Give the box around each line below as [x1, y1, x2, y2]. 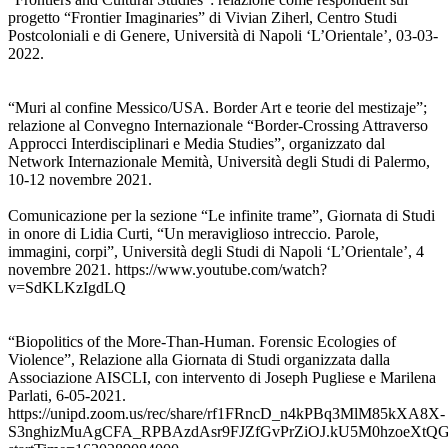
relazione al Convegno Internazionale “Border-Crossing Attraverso [8, 117, 428, 135]
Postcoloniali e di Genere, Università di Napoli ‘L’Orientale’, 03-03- [8, 27, 438, 45]
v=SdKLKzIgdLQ [8, 279, 126, 297]
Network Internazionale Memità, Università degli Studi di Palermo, [8, 153, 430, 171]
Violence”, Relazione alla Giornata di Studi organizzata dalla [8, 351, 390, 369]
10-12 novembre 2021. [8, 171, 152, 189]
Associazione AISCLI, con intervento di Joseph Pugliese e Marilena [8, 369, 436, 387]
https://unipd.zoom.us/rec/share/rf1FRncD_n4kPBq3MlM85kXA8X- [8, 405, 445, 423]
